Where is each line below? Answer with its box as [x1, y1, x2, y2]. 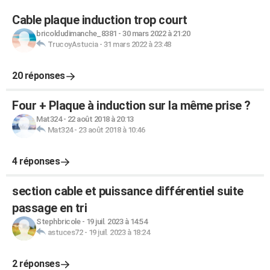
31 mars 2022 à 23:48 [103, 40, 171, 49]
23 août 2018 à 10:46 [78, 125, 145, 134]
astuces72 [47, 228, 83, 237]
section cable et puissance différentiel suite [12, 184, 243, 198]
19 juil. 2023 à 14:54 [86, 217, 147, 226]
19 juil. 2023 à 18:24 [88, 228, 149, 237]
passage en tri [12, 201, 87, 215]
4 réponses [12, 155, 60, 167]
